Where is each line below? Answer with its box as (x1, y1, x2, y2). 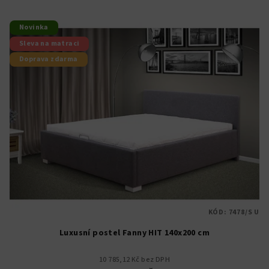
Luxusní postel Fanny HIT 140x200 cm (59, 227, 210, 240)
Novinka (19, 22, 49, 32)
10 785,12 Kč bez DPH (99, 255, 170, 265)
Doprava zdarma (19, 54, 78, 65)
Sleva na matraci (19, 38, 80, 49)
